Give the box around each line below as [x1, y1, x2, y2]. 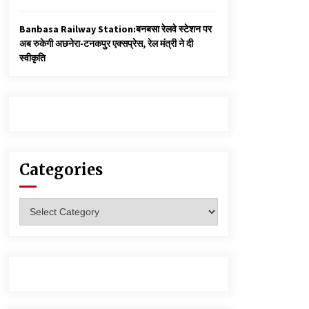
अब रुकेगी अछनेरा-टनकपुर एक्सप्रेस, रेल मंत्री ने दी [19, 37, 193, 50]
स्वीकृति [19, 51, 46, 64]
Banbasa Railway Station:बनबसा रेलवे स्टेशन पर [19, 22, 212, 35]
